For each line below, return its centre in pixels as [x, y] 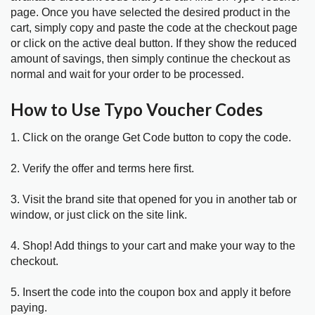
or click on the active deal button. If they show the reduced [154, 43]
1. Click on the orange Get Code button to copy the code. [151, 138]
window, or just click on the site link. [99, 215]
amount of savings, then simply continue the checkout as [150, 58]
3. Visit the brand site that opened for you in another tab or [154, 200]
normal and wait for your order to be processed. [127, 74]
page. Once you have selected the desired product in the [150, 12]
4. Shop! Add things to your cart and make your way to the [153, 246]
